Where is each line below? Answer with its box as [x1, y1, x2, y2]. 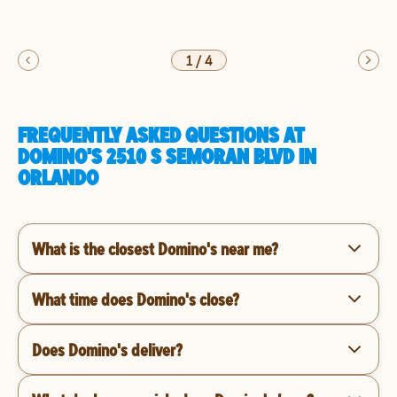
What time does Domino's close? [32, 287, 239, 310]
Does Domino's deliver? [32, 338, 183, 361]
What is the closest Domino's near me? [32, 237, 278, 260]
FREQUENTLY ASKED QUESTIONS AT [18, 121, 304, 148]
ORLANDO [18, 164, 98, 191]
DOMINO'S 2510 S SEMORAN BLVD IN [18, 143, 316, 169]
